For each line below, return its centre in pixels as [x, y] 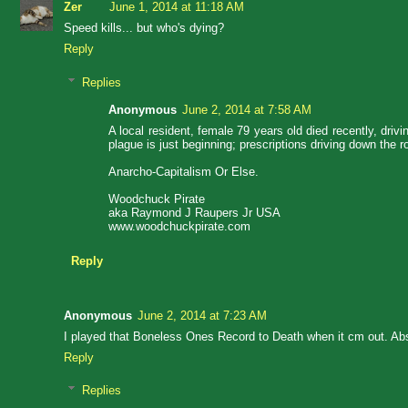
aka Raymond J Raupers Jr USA [194, 213]
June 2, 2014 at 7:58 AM [247, 110]
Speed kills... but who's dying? [144, 28]
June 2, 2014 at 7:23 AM [202, 315]
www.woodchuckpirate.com [179, 227]
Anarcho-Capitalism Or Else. [184, 172]
